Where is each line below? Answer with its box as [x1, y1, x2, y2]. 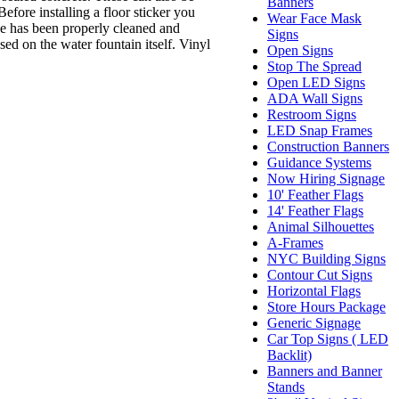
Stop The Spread [267, 59, 362, 74]
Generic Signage [267, 315, 361, 330]
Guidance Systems [267, 155, 371, 170]
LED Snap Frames [267, 123, 372, 138]
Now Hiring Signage [267, 171, 385, 186]
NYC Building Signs [267, 251, 386, 266]
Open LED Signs [267, 75, 365, 90]
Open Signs [267, 43, 333, 58]
